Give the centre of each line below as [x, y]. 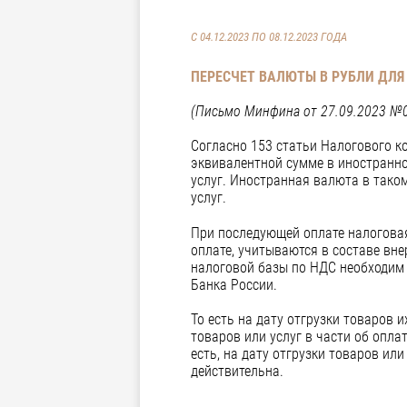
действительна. [237, 371]
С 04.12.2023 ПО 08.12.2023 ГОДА [269, 37]
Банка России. [234, 284]
